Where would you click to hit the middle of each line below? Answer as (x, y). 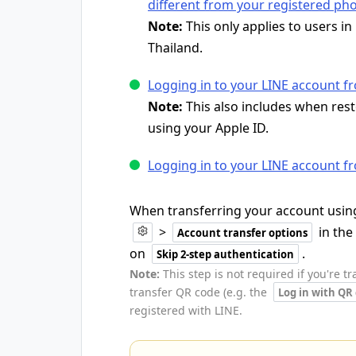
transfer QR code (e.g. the (200, 292)
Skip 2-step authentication (225, 254)
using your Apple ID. (208, 128)
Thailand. (175, 48)
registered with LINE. (186, 310)
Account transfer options (242, 233)
